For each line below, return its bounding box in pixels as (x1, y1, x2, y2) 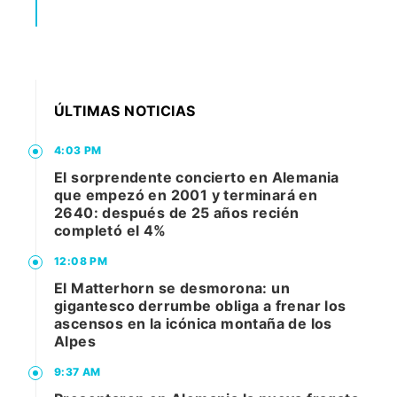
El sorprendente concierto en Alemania (54, 168, 339, 186)
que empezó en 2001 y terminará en (54, 186, 318, 204)
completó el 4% (54, 222, 167, 239)
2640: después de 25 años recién (54, 204, 300, 222)
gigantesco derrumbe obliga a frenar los (54, 297, 346, 315)
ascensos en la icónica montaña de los (54, 315, 332, 332)
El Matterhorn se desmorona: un (54, 279, 290, 297)
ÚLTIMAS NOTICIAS (54, 102, 196, 120)
